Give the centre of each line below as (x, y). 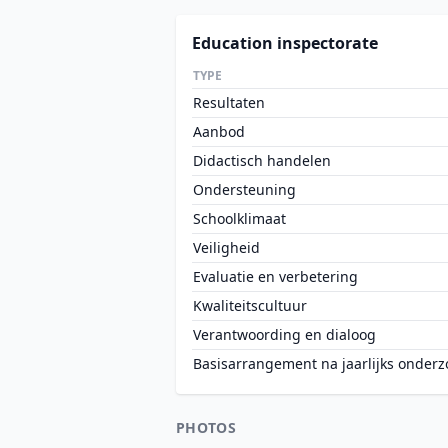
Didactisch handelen (262, 160)
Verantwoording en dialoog (284, 334)
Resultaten (229, 102)
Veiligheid (226, 247)
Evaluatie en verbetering (275, 276)
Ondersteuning (244, 189)
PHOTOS (206, 427)
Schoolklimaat (239, 218)
